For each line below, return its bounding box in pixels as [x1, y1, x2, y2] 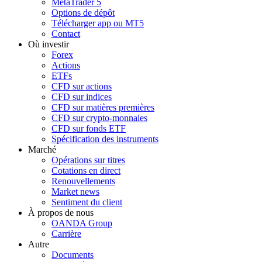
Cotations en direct [51, 165, 120, 175]
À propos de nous [28, 207, 94, 218]
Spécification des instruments [51, 133, 158, 144]
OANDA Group [51, 218, 112, 228]
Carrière [51, 228, 81, 239]
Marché [28, 144, 56, 154]
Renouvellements [51, 175, 115, 186]
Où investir [28, 39, 69, 49]
